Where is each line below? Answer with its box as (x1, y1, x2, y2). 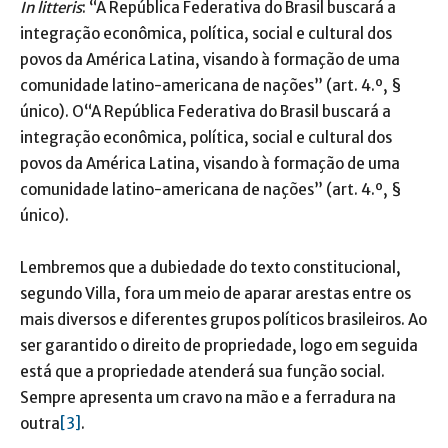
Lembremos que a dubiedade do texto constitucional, (20, 257, 401, 277)
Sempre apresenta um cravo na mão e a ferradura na (20, 387, 396, 407)
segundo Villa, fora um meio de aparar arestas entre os (20, 283, 411, 303)
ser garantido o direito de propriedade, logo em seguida (20, 335, 418, 355)
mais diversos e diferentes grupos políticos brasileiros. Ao (20, 309, 427, 329)
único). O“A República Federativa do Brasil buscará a (20, 101, 391, 121)
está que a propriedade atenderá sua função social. (20, 361, 385, 381)
